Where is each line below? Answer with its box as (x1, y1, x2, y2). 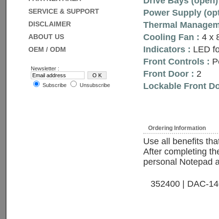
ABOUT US (28, 33, 64, 41)
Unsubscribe (78, 82, 110, 88)
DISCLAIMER (28, 20, 71, 28)
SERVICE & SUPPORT (28, 7, 99, 15)
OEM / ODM (28, 45, 66, 53)
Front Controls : (143, 57, 210, 66)
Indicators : (143, 44, 191, 54)
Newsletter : (30, 66, 59, 71)
